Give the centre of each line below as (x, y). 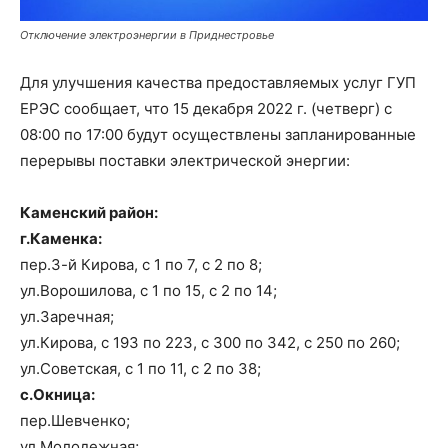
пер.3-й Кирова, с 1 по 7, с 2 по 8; (141, 265)
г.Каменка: (61, 239)
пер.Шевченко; (75, 421)
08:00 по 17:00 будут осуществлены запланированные (218, 135)
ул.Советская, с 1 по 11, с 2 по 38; (140, 369)
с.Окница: (57, 395)
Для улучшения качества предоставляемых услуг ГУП (218, 83)
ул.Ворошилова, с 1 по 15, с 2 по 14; (148, 291)
